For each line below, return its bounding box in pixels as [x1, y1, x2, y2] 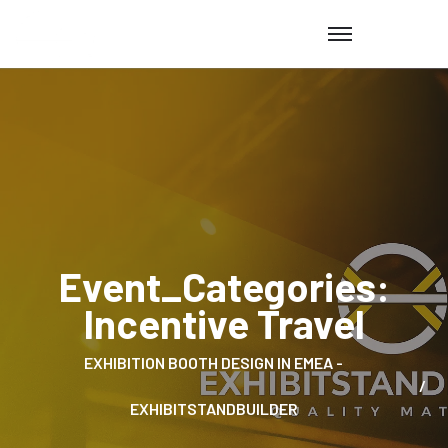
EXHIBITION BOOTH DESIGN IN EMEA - [84, 353, 343, 373]
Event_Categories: [58, 262, 390, 311]
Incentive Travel [83, 299, 365, 348]
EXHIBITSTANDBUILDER [129, 399, 298, 419]
